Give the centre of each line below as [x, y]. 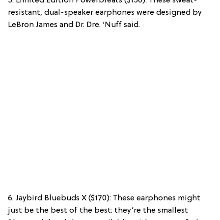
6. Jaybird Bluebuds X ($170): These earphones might [104, 199]
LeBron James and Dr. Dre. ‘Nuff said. [74, 25]
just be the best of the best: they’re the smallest [98, 211]
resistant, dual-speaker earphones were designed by [105, 13]
